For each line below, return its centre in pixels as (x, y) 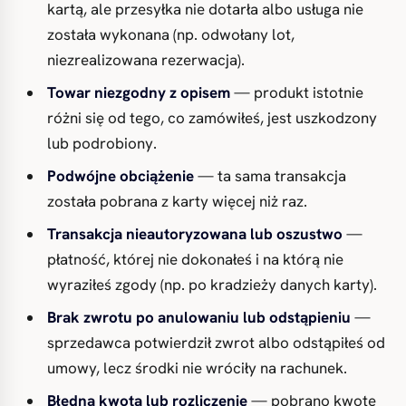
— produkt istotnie (297, 92)
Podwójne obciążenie (121, 176)
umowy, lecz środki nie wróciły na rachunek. (197, 368)
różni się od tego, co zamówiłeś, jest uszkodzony (212, 118)
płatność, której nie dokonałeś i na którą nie (195, 259)
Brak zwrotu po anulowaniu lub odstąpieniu (199, 317)
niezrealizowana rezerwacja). (146, 60)
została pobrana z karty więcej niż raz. (177, 201)
